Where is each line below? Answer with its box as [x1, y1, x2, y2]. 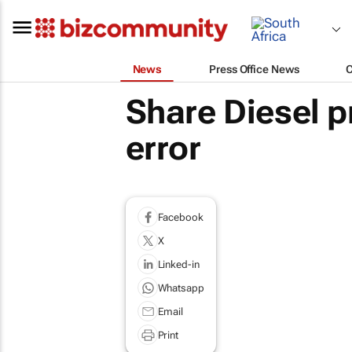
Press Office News [209, 62, 299, 75]
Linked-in [157, 258, 200, 270]
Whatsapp [157, 281, 204, 294]
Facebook [157, 211, 203, 223]
